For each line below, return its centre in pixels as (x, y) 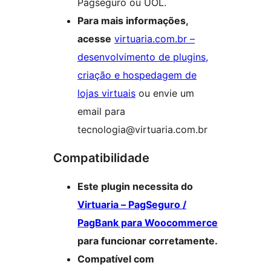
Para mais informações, (133, 21)
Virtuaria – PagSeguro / (132, 205)
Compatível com (116, 259)
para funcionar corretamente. (148, 241)
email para (101, 112)
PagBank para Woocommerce (148, 223)
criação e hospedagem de (137, 75)
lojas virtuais (106, 93)
